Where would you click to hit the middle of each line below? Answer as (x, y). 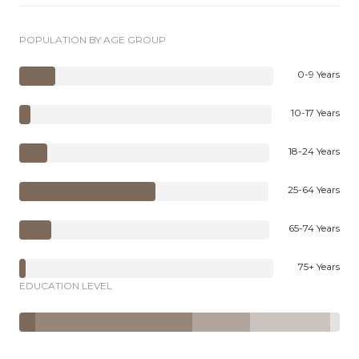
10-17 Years (315, 113)
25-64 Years (314, 190)
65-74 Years (314, 228)
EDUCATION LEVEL (66, 286)
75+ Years (319, 266)
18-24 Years (314, 151)
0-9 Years (319, 74)
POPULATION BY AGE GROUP (93, 40)
